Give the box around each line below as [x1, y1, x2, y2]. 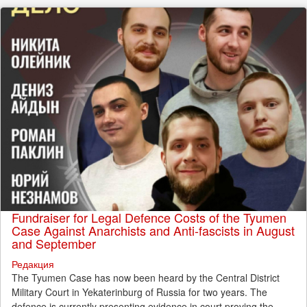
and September [12, 234, 96, 253]
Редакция [12, 257, 54, 271]
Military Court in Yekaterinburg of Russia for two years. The [12, 285, 267, 299]
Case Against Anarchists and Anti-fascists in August [12, 221, 295, 240]
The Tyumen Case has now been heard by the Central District [12, 271, 280, 285]
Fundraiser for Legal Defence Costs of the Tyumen [12, 208, 286, 227]
